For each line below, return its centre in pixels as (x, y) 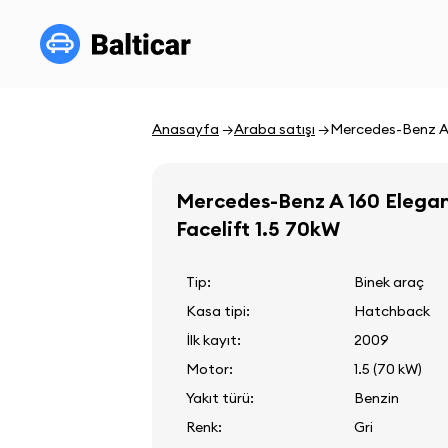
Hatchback (392, 311)
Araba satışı (274, 129)
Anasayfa (185, 129)
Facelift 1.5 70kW (258, 228)
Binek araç (389, 282)
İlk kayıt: (213, 340)
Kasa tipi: (218, 311)
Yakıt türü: (220, 398)
